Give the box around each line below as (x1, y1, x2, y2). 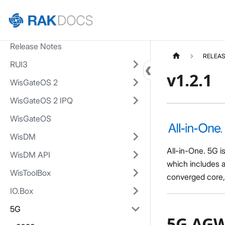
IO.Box (10, 186, 33, 196)
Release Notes (10, 41, 62, 51)
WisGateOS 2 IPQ (10, 95, 73, 105)
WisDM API (10, 150, 50, 160)
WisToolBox (10, 168, 51, 178)
